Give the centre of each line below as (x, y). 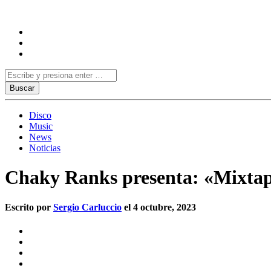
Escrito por (29, 207)
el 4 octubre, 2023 (159, 207)
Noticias (45, 148)
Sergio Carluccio (87, 207)
